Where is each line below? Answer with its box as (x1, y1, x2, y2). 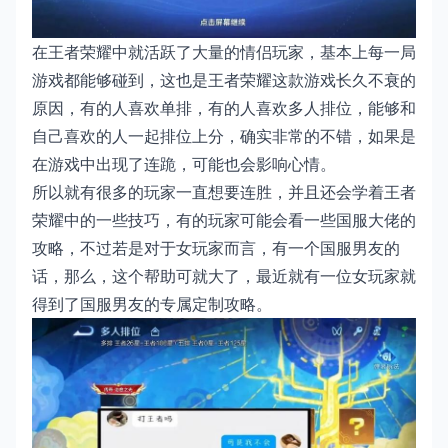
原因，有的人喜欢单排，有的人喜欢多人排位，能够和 (32, 97, 416, 119)
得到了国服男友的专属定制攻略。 (32, 293, 272, 315)
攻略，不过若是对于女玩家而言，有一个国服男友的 (32, 237, 400, 259)
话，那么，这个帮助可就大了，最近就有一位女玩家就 (32, 265, 416, 287)
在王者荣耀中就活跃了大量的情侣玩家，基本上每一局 (32, 41, 416, 63)
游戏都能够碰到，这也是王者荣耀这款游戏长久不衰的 (32, 69, 416, 91)
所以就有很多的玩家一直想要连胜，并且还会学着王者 (32, 181, 416, 203)
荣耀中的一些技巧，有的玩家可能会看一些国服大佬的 (32, 209, 416, 231)
